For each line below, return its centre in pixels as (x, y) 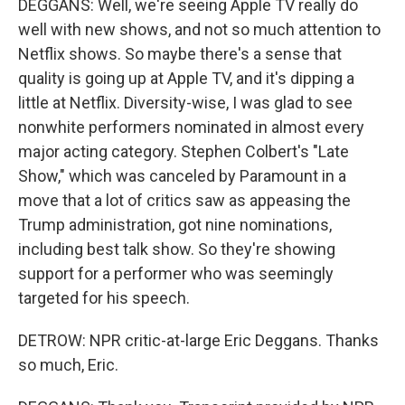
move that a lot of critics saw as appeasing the (184, 200)
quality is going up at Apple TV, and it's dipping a (186, 78)
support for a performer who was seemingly (176, 273)
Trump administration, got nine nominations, (175, 225)
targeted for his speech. (104, 298)
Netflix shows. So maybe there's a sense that (180, 54)
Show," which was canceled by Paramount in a (182, 176)
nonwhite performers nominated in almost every (191, 127)
